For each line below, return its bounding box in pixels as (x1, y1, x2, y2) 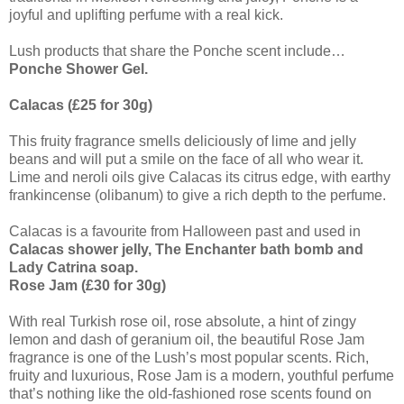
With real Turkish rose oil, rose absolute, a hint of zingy (9, 313, 356, 329)
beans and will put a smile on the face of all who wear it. (9, 151, 363, 167)
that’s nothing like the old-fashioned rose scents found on (9, 385, 372, 401)
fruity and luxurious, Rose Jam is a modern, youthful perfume (9, 367, 394, 383)
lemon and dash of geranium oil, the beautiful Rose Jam (9, 331, 364, 347)
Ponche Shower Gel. (9, 60, 148, 77)
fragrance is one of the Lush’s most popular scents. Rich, (9, 349, 369, 365)
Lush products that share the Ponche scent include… (9, 42, 345, 59)
